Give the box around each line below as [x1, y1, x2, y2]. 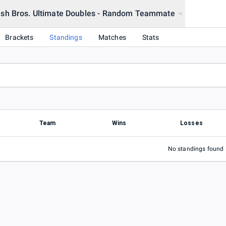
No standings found [167, 145, 224, 153]
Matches [98, 33, 126, 41]
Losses [180, 120, 203, 127]
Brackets [5, 33, 34, 41]
